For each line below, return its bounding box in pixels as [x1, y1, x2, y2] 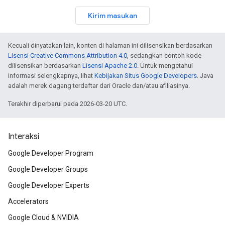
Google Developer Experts [8, 181, 89, 189]
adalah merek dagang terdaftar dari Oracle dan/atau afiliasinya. [8, 82, 190, 89]
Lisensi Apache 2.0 [82, 62, 137, 69]
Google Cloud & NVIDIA [8, 213, 79, 221]
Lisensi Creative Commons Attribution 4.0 [8, 52, 127, 59]
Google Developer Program [8, 149, 93, 157]
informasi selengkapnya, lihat [8, 72, 94, 79]
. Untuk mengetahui [137, 62, 193, 69]
